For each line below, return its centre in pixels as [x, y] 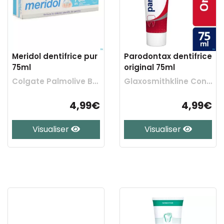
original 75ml [149, 67]
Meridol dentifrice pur [55, 56]
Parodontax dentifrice [168, 56]
